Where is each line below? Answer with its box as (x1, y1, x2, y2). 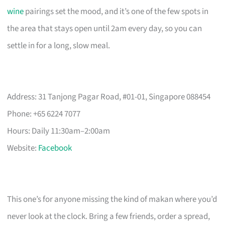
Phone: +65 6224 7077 (7, 107, 81, 120)
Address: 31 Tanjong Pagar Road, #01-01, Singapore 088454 (7, 90, 211, 103)
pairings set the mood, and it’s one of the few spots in (24, 5, 209, 18)
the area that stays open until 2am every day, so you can (7, 22, 202, 35)
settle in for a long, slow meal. (7, 39, 110, 52)
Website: (7, 142, 39, 154)
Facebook (38, 142, 72, 154)
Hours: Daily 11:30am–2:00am (7, 125, 110, 137)
